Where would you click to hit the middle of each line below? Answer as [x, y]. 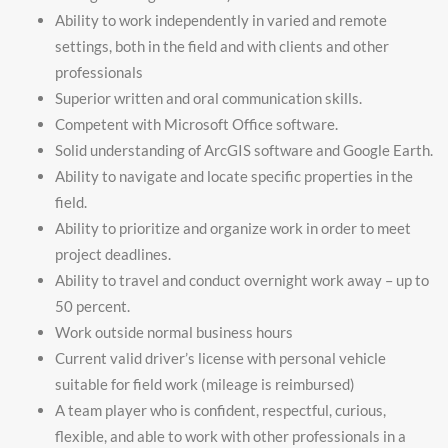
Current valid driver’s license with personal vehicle [220, 358]
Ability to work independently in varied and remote [221, 20]
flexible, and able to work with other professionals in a [230, 436]
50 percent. [92, 306]
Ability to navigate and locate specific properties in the [234, 176]
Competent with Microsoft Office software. [196, 124]
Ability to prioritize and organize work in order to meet [233, 228]
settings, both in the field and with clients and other [222, 46]
